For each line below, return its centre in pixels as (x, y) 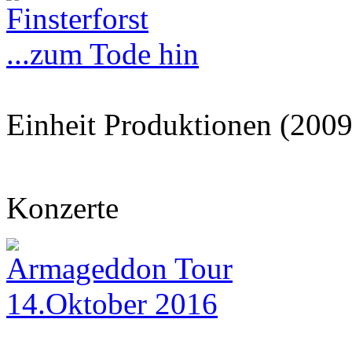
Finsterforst (77, 18)
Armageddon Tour (119, 268)
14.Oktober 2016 (112, 304)
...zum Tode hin (103, 54)
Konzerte (62, 208)
